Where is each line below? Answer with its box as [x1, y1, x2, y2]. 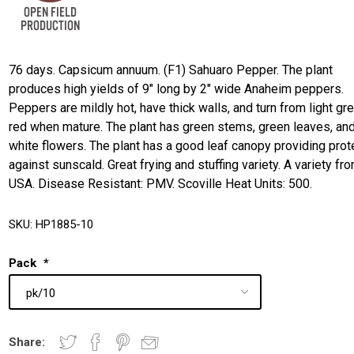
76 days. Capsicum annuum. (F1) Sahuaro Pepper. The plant [9, 62, 333, 77]
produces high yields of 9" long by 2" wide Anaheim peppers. [9, 81, 345, 96]
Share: [9, 335, 46, 350]
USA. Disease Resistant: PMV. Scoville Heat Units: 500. [9, 176, 313, 191]
